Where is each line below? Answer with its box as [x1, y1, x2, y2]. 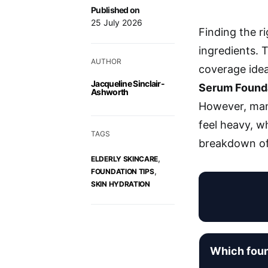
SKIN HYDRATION [91, 179, 150, 188]
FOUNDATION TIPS [91, 166, 154, 176]
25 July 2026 [91, 17, 142, 28]
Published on [91, 4, 140, 15]
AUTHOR [91, 56, 121, 66]
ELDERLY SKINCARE [91, 154, 159, 163]
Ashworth [91, 86, 129, 97]
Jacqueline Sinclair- [91, 78, 165, 89]
